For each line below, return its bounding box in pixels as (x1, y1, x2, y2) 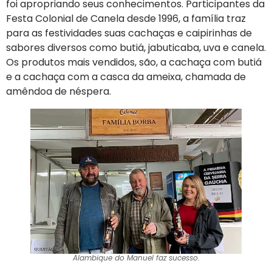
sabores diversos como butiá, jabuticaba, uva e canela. (6, 41, 266, 55)
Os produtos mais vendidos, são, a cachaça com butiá (6, 55, 262, 70)
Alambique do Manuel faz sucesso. (72, 253, 200, 263)
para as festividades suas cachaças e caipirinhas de (6, 26, 252, 41)
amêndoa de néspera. (6, 84, 111, 99)
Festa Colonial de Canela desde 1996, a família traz (6, 12, 246, 26)
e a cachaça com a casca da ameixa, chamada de (6, 70, 246, 84)
